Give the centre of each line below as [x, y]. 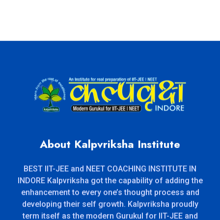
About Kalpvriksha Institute [110, 145]
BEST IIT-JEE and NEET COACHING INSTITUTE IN [110, 170]
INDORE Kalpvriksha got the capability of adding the [110, 182]
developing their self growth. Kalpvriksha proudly [110, 205]
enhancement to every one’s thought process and [110, 193]
